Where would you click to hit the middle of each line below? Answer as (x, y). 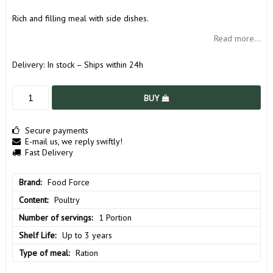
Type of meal (44, 253)
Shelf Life (37, 235)
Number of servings (55, 217)
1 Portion (115, 217)
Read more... (237, 38)
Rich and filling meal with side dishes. (80, 18)
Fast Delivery (49, 152)
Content (33, 200)
